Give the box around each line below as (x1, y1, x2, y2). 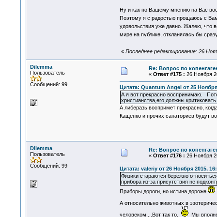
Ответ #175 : (153, 71, 185, 77)
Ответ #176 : (153, 153, 185, 158)
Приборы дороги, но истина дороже (119, 188, 208, 195)
